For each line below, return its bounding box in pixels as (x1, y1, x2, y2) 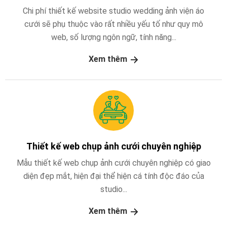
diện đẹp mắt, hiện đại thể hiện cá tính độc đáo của (23, 171, 204, 181)
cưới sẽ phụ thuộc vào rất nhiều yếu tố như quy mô (24, 19, 203, 29)
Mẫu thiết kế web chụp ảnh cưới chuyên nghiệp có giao (16, 158, 211, 168)
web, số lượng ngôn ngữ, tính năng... (51, 32, 176, 43)
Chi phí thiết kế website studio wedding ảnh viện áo (23, 6, 204, 16)
